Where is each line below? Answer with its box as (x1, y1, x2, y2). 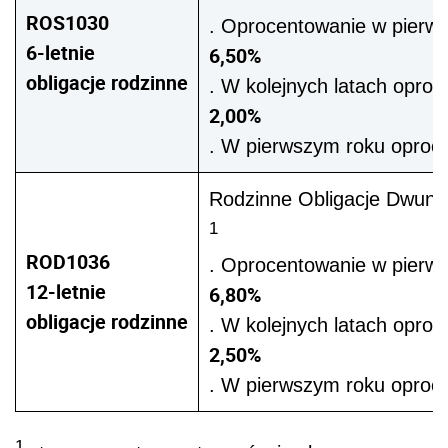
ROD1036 (26, 248, 110, 276)
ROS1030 (26, 9, 109, 37)
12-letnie (26, 278, 106, 306)
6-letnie (26, 39, 95, 67)
